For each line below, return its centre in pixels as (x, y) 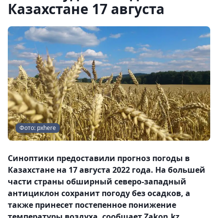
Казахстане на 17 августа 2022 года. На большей (107, 170)
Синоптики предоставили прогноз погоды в (99, 158)
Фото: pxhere (38, 127)
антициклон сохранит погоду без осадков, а (99, 193)
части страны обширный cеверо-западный (97, 181)
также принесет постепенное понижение (92, 205)
